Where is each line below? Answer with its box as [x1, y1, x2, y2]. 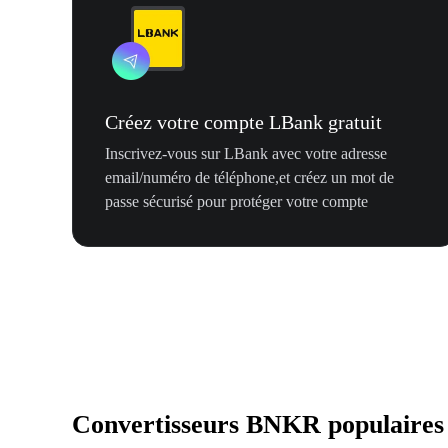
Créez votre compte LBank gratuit [105, 111, 382, 134]
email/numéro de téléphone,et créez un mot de [105, 169, 394, 187]
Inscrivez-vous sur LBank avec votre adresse [105, 145, 387, 163]
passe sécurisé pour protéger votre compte [105, 193, 368, 211]
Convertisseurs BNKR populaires [72, 410, 444, 440]
